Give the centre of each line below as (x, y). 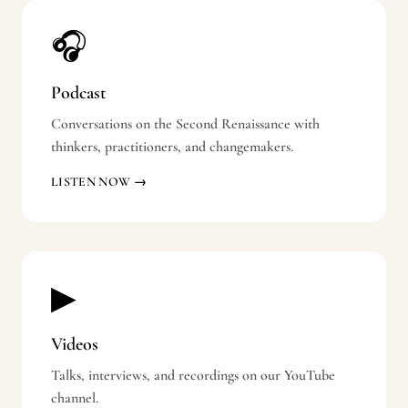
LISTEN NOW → (99, 182)
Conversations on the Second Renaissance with (185, 124)
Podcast (79, 93)
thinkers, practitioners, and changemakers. (172, 147)
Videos (75, 344)
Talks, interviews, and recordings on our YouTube (193, 375)
